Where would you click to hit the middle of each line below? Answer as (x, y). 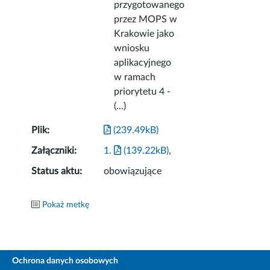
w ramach (135, 77)
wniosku (132, 49)
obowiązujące (133, 171)
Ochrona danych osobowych (65, 261)
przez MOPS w (146, 20)
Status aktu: (57, 171)
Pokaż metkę (66, 205)
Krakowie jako (144, 34)
